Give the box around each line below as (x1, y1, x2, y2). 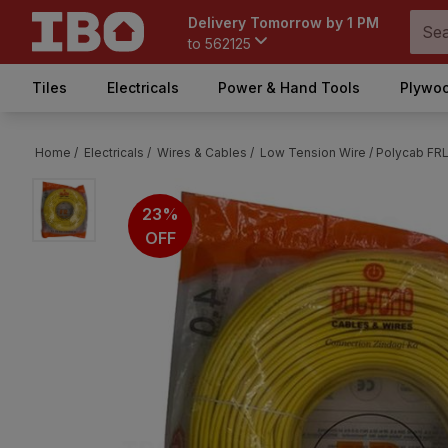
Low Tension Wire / (260, 145, 373, 160)
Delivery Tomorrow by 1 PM (188, 14, 379, 31)
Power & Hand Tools (218, 79, 361, 96)
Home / (35, 145, 78, 160)
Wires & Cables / (157, 145, 254, 160)
